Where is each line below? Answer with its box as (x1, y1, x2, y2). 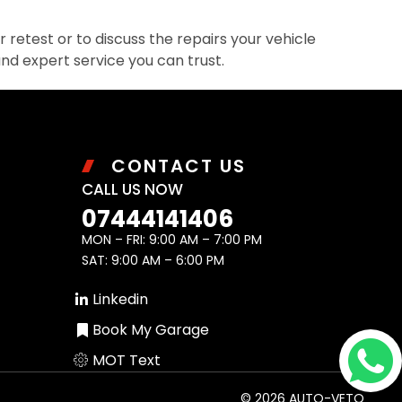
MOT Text (92, 349, 161, 371)
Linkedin (92, 288, 148, 310)
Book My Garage (92, 319, 209, 340)
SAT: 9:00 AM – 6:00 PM (82, 250, 224, 269)
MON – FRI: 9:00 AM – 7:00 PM (82, 230, 262, 249)
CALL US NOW (82, 178, 183, 200)
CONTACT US (110, 153, 246, 179)
